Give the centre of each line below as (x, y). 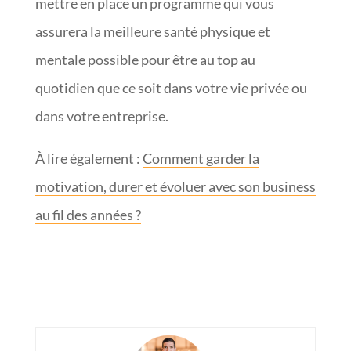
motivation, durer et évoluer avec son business (175, 186)
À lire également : (89, 158)
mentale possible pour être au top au (145, 59)
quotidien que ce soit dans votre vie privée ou (171, 87)
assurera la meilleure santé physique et (152, 31)
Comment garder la (201, 158)
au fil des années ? (88, 214)
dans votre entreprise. (101, 116)
